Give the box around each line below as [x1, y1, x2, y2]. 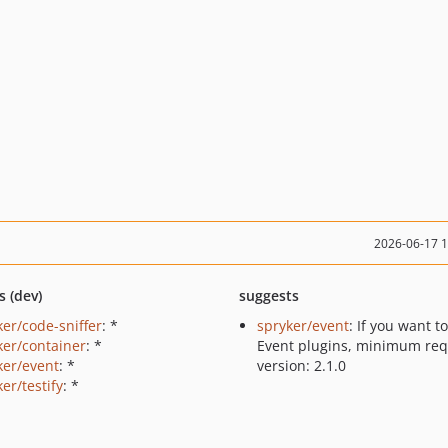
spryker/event [256, 316, 349, 335]
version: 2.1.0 [256, 356, 346, 375]
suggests [238, 286, 299, 305]
